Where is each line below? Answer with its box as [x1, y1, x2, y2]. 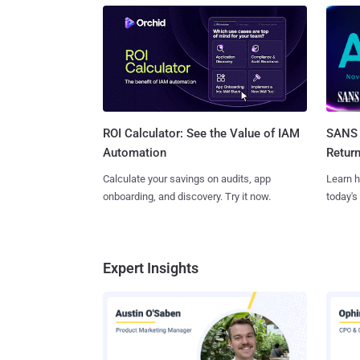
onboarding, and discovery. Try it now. [103, 190, 271, 203]
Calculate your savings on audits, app [103, 173, 271, 186]
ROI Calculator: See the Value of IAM [103, 126, 300, 141]
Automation [103, 145, 166, 161]
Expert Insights [103, 260, 198, 277]
